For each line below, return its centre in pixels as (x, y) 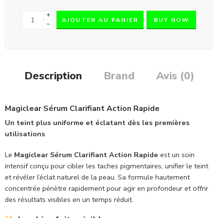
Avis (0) (175, 76)
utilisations (25, 134)
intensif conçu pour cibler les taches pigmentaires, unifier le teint (107, 166)
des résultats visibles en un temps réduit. (69, 199)
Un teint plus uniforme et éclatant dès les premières (97, 122)
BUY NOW (171, 20)
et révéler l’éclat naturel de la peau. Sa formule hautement (97, 177)
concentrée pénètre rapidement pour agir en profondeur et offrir (107, 188)
